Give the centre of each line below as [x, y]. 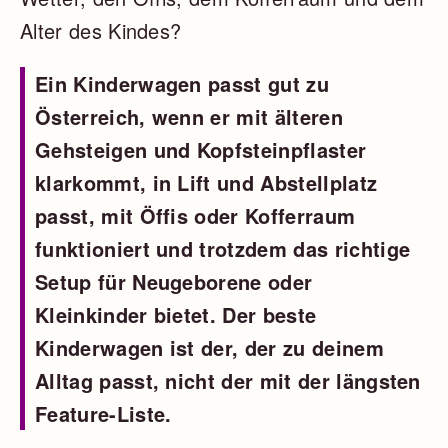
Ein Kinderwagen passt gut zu [182, 83]
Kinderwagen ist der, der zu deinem [209, 347]
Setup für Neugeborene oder [174, 281]
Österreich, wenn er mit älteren [189, 116]
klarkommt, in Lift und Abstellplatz [206, 182]
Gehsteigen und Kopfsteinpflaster [201, 149]
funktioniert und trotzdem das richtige [223, 248]
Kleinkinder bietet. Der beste [176, 314]
